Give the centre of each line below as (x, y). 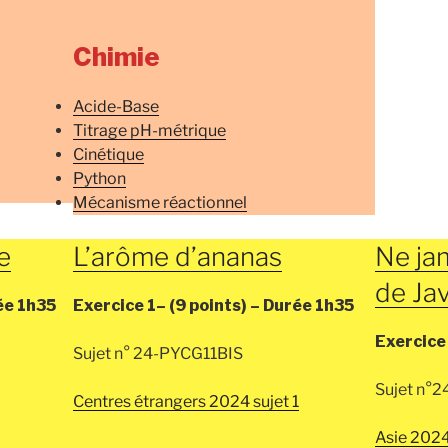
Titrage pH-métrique (150, 130)
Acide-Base (116, 106)
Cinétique (109, 154)
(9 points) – (216, 306)
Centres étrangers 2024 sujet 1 (186, 402)
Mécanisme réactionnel (160, 202)
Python (100, 178)
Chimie (117, 57)
